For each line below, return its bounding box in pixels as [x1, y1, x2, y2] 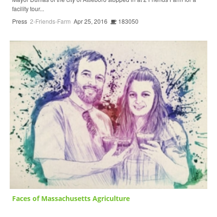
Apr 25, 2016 [74, 17, 108, 26]
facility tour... [12, 4, 44, 13]
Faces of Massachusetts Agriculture [12, 194, 130, 203]
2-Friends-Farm [30, 17, 71, 26]
